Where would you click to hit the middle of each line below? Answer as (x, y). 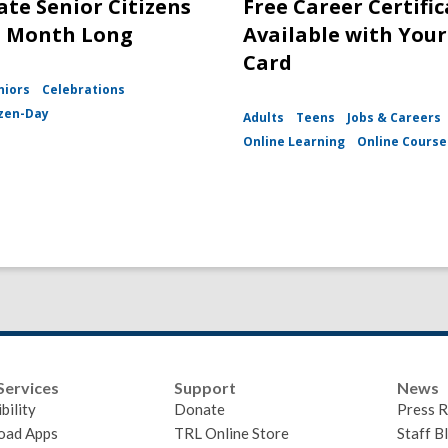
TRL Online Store (232, 433)
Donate (200, 409)
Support (205, 388)
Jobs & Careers (394, 118)
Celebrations (83, 90)
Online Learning (294, 142)
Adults (264, 118)
